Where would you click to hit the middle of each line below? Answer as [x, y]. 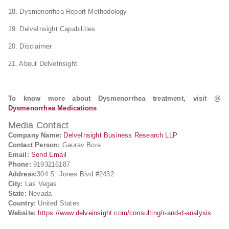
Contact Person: [34, 145]
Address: [22, 174]
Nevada [39, 193]
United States [58, 203]
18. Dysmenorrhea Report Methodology [67, 12]
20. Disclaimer [30, 46]
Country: [22, 203]
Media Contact [38, 125]
